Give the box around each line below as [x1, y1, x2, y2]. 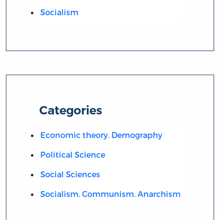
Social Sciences [40, 169, 100, 179]
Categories [39, 103, 103, 117]
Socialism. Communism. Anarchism [40, 189, 181, 198]
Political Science [40, 149, 105, 159]
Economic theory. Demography [40, 130, 163, 139]
